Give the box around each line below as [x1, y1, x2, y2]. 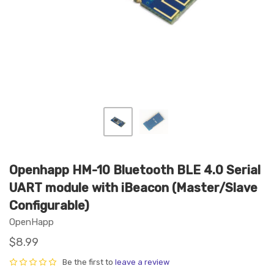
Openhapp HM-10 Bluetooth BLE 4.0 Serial [9, 163, 261, 177]
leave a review [115, 257, 169, 267]
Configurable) [9, 198, 89, 213]
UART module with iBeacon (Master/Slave [9, 180, 257, 195]
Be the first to [62, 257, 115, 267]
